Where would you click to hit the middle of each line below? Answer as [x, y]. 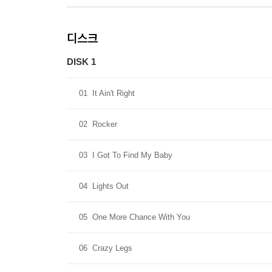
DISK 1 [81, 62]
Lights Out [110, 186]
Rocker [105, 124]
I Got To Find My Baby [132, 155]
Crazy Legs [112, 248]
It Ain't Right [114, 93]
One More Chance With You [141, 217]
